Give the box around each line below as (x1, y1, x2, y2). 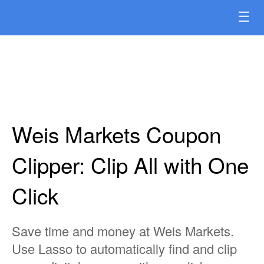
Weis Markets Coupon (12, 118, 221, 149)
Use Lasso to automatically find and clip (12, 239, 237, 258)
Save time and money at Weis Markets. (12, 222, 234, 240)
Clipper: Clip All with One (12, 149, 249, 180)
